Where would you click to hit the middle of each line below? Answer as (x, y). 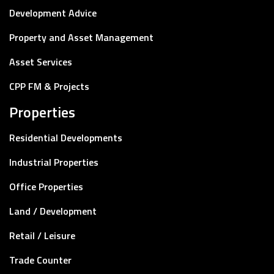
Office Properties (46, 186)
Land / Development (53, 211)
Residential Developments (66, 137)
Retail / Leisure (42, 235)
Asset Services (41, 61)
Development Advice (53, 13)
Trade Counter (40, 260)
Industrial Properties (54, 162)
